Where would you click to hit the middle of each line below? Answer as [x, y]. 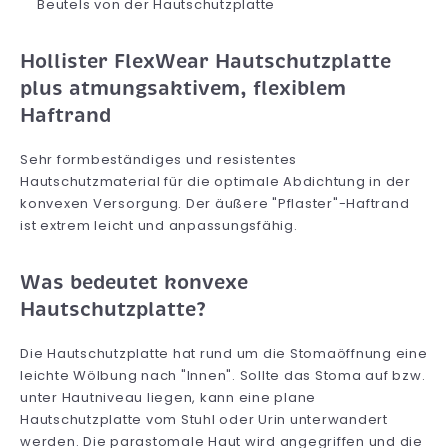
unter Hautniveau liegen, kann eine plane [168, 397]
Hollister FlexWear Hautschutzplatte [205, 61]
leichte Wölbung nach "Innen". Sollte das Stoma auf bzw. [223, 375]
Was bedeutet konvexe [134, 282]
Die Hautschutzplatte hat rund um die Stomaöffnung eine [224, 353]
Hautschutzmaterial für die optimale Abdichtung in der [215, 181]
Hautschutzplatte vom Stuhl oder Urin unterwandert [204, 419]
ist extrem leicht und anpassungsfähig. [159, 225]
